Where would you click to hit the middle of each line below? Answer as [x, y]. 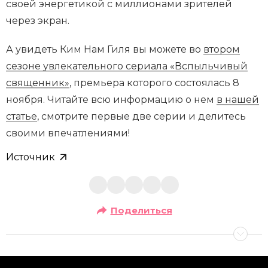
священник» [38, 83]
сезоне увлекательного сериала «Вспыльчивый [127, 66]
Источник [31, 157]
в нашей [238, 100]
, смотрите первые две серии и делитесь [141, 117]
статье [22, 117]
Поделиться [141, 211]
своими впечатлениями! [68, 133]
